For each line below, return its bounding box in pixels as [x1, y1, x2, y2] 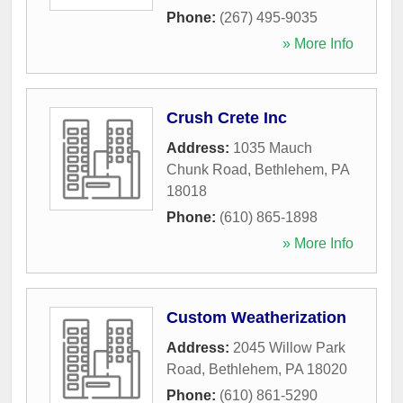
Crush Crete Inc [166, 108, 287, 127]
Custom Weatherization [166, 308, 346, 327]
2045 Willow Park [233, 339, 345, 355]
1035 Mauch [233, 139, 312, 156]
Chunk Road [166, 161, 247, 177]
